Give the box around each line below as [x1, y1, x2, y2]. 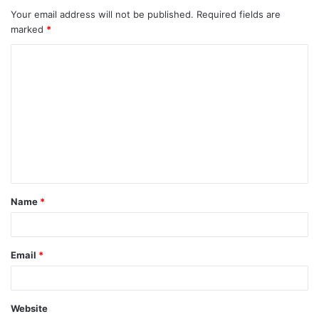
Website [11, 302, 48, 314]
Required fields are [197, 8, 281, 20]
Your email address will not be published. [11, 8, 194, 20]
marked [11, 23, 46, 35]
